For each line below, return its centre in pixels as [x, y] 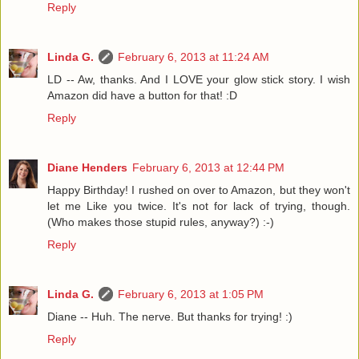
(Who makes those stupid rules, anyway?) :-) [161, 222]
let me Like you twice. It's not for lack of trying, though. [199, 206]
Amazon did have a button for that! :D [142, 96]
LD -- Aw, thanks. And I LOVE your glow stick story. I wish [199, 80]
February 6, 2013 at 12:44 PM [208, 168]
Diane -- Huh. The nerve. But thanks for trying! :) [170, 317]
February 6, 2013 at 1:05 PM [191, 294]
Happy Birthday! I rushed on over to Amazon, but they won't [199, 190]
